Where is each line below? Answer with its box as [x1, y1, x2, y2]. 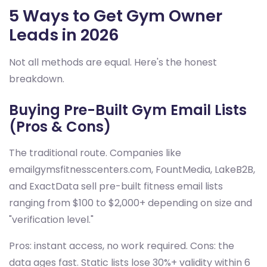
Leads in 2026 [9, 23, 119, 47]
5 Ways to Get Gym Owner [9, 4, 222, 28]
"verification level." [9, 213, 94, 227]
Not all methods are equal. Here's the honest [9, 55, 217, 70]
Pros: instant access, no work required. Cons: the [9, 239, 234, 253]
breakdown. [9, 72, 64, 86]
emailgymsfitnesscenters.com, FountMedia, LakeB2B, [9, 163, 255, 177]
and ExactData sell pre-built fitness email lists [9, 179, 223, 194]
